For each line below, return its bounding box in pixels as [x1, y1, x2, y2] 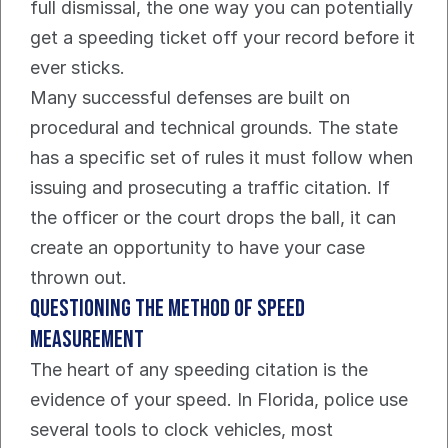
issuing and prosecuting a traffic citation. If [30, 177, 390, 199]
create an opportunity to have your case [30, 237, 365, 259]
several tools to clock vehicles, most [30, 419, 333, 441]
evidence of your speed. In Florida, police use [30, 389, 408, 411]
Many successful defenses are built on [30, 87, 350, 109]
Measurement [30, 325, 144, 355]
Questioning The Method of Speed [30, 294, 305, 324]
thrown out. [30, 267, 127, 289]
